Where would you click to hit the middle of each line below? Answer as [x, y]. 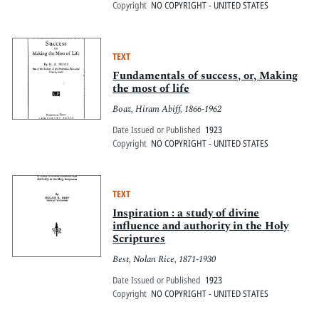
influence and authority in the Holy [201, 226]
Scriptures [139, 239]
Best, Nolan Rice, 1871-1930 [164, 260]
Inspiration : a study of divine [186, 214]
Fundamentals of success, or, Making [178, 76]
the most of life [151, 89]
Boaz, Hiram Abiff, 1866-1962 [167, 109]
